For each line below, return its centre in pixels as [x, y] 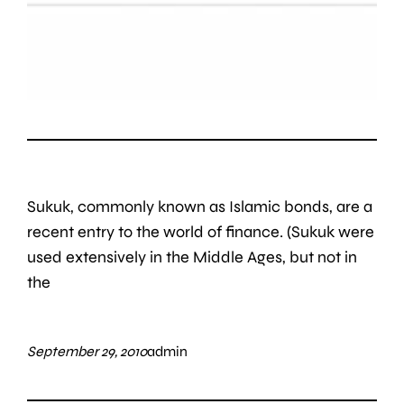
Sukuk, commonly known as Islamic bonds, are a [200, 207]
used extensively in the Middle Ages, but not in [193, 257]
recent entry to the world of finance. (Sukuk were [201, 232]
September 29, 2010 [87, 352]
